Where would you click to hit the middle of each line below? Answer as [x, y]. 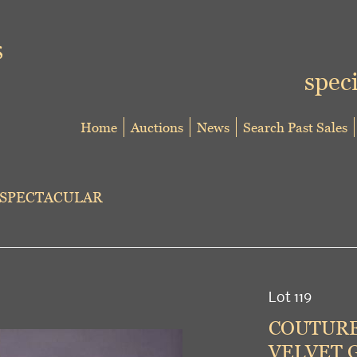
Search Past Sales [295, 127]
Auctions [157, 127]
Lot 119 [290, 296]
